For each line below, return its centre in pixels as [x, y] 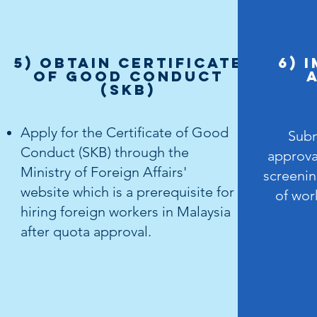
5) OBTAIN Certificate [128, 63]
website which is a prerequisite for [127, 192]
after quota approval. [86, 231]
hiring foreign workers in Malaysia [125, 212]
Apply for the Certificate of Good [124, 132]
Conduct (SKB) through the [104, 152]
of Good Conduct [128, 76]
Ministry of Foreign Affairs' [103, 172]
